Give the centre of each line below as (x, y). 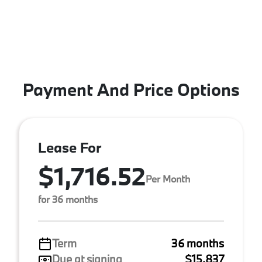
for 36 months (68, 199)
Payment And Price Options (131, 89)
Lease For (70, 147)
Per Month (168, 178)
